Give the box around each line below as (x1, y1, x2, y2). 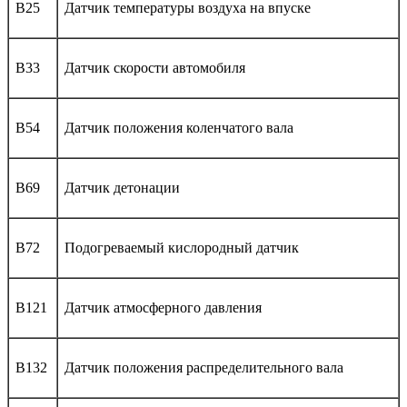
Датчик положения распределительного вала (65, 359, 343, 375)
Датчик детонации (65, 179, 180, 195)
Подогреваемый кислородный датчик (65, 239, 299, 255)
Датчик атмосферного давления (65, 299, 262, 315)
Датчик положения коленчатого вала (65, 119, 293, 135)
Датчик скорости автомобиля (65, 59, 245, 75)
